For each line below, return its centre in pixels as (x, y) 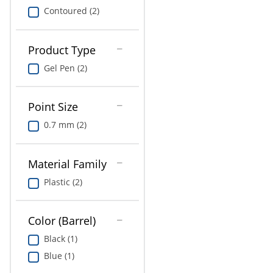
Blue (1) (59, 256)
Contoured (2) (71, 10)
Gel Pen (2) (65, 68)
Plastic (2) (63, 182)
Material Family (67, 164)
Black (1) (60, 239)
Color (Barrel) (62, 221)
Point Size (53, 107)
